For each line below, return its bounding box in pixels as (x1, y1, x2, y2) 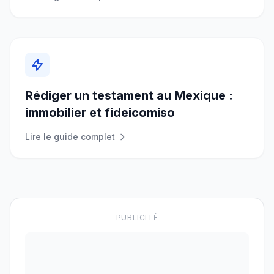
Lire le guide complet (25, 131, 115, 142)
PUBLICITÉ (116, 213, 158, 222)
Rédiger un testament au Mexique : (25, 88, 233, 103)
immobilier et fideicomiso (25, 105, 175, 120)
